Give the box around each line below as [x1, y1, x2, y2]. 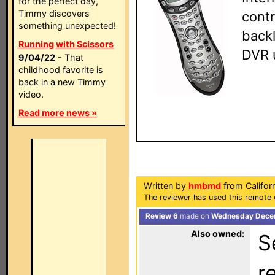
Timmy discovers [18, 8, 90, 18]
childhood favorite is [18, 64, 103, 75]
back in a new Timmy [18, 77, 106, 87]
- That [55, 52, 83, 63]
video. [18, 89, 44, 99]
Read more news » [18, 107, 97, 118]
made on [178, 212, 211, 220]
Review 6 [145, 212, 178, 220]
